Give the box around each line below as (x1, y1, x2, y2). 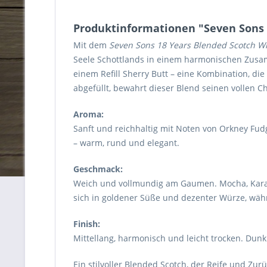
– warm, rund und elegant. (73, 137, 179, 148)
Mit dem (73, 39, 109, 51)
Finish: (73, 218, 100, 229)
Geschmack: (73, 163, 123, 175)
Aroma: (73, 108, 104, 120)
